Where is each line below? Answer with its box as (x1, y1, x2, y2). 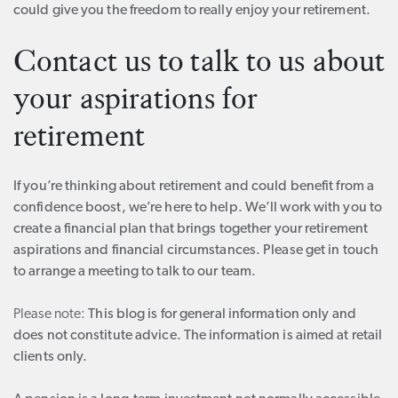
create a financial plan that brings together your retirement (13, 222, 369, 236)
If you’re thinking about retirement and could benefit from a (13, 179, 375, 194)
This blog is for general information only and (85, 307, 356, 322)
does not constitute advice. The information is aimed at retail (13, 329, 383, 343)
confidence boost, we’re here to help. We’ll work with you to (13, 201, 383, 215)
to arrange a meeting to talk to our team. (13, 265, 257, 279)
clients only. (13, 350, 88, 364)
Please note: (13, 307, 86, 322)
